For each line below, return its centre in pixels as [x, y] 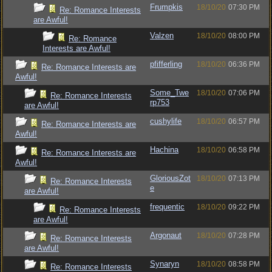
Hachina [164, 150]
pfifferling [166, 64]
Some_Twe [169, 93]
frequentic [167, 207]
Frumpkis [166, 7]
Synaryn [165, 264]
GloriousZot [170, 178]
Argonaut [166, 235]
